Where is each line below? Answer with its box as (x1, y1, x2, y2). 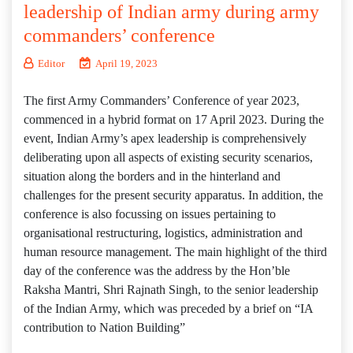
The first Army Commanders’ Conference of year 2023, (24, 94, 299, 107)
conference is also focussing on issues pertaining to (24, 207, 276, 221)
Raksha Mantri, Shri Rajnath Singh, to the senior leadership (24, 283, 318, 296)
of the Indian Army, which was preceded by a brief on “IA (24, 302, 313, 315)
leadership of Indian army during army (24, 2, 319, 22)
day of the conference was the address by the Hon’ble (24, 264, 290, 277)
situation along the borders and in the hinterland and (24, 169, 281, 183)
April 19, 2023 (95, 58, 158, 69)
